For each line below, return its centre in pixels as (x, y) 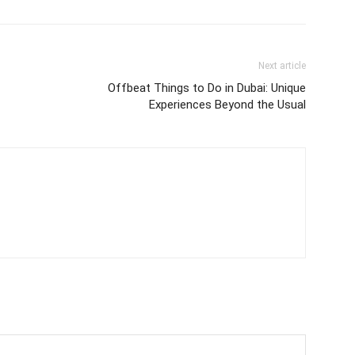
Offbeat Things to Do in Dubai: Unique (207, 88)
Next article (282, 66)
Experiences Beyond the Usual (227, 105)
